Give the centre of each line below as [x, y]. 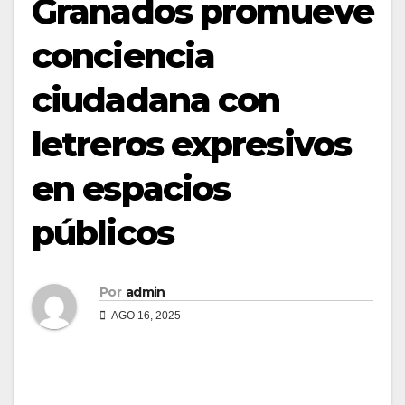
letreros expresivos [191, 144]
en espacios [131, 188]
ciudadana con [156, 100]
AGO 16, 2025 [145, 316]
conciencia [123, 56]
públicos [103, 233]
